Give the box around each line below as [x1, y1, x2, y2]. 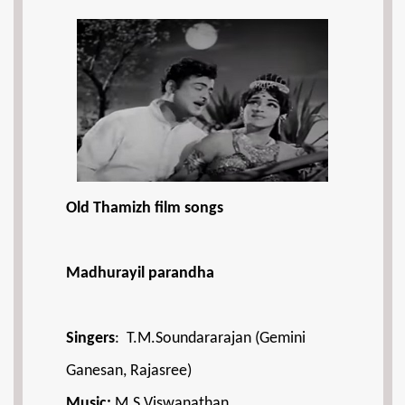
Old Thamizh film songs [66, 200, 223, 217]
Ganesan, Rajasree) [66, 363, 192, 380]
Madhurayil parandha [66, 265, 214, 282]
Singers [66, 330, 115, 347]
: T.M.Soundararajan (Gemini [115, 330, 306, 347]
